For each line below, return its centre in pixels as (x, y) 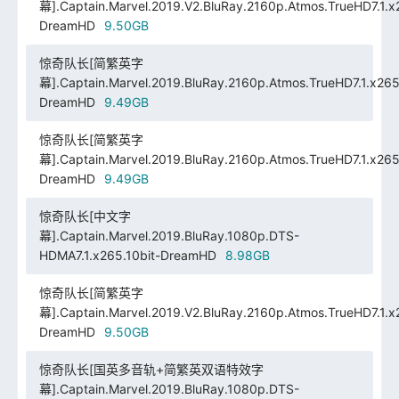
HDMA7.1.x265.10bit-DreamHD (127, 255)
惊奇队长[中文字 (85, 216)
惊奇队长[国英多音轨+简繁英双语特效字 (151, 369)
